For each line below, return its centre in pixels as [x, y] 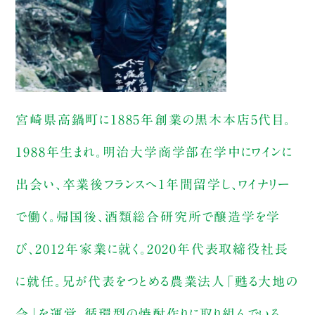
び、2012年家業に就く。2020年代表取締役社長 [152, 249]
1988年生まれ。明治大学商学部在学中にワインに [154, 152]
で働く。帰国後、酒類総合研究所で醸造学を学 [148, 216]
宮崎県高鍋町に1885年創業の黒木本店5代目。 [153, 119]
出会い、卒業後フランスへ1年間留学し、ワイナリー [153, 184]
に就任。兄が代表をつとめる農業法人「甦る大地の [157, 281]
